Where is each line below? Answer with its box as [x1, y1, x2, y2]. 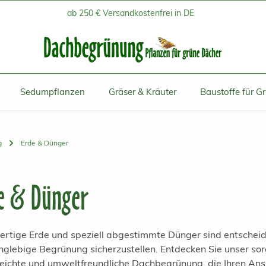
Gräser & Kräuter [108, 86, 176, 97]
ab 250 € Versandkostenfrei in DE [67, 7, 194, 18]
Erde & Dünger [21, 138, 68, 147]
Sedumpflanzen [20, 86, 85, 97]
